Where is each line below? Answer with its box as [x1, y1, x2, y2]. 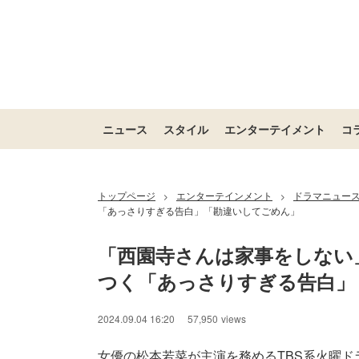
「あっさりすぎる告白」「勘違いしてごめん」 [98, 204, 300, 217]
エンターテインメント [176, 188, 272, 202]
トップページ [98, 188, 155, 202]
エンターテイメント [224, 121, 325, 137]
